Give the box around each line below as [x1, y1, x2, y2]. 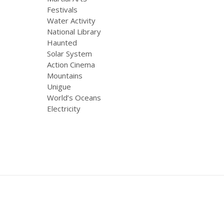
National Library [47, 26, 101, 36]
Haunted [47, 37, 77, 47]
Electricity [47, 103, 80, 113]
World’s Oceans [47, 92, 101, 102]
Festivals [47, 4, 77, 14]
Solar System [47, 48, 92, 58]
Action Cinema [47, 59, 95, 69]
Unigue [47, 81, 71, 91]
